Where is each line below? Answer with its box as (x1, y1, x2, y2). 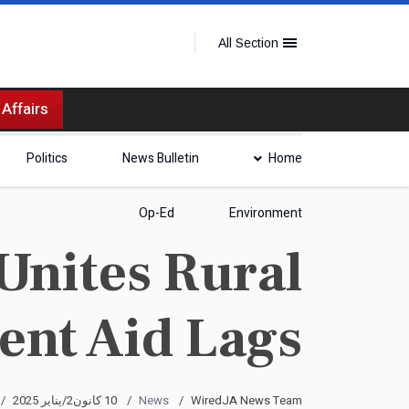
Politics (26, 149, 68, 168)
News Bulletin (122, 149, 199, 168)
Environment (229, 204, 302, 223)
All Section (218, 36, 278, 50)
